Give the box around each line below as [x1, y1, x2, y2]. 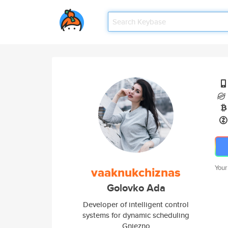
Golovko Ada [106, 181, 165, 195]
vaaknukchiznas [91, 163, 181, 182]
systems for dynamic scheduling [82, 210, 189, 220]
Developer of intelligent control [83, 199, 189, 210]
